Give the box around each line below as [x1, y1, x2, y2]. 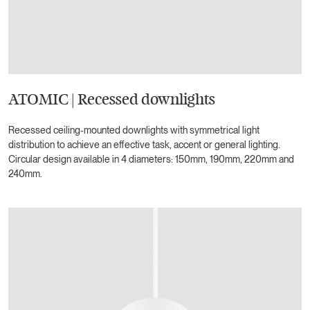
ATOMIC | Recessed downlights [8, 89, 215, 109]
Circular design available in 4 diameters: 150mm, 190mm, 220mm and [8, 153, 294, 165]
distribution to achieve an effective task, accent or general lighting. [8, 138, 280, 150]
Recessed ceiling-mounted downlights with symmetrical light [8, 124, 259, 136]
